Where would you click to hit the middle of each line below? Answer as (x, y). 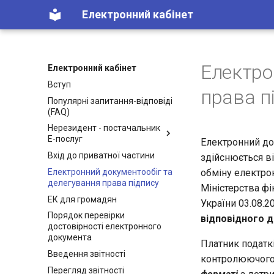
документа (70, 238)
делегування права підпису (103, 183)
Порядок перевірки (86, 216)
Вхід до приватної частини (101, 155)
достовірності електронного (105, 227)
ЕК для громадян (82, 199)
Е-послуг (65, 139)
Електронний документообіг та (110, 172)
